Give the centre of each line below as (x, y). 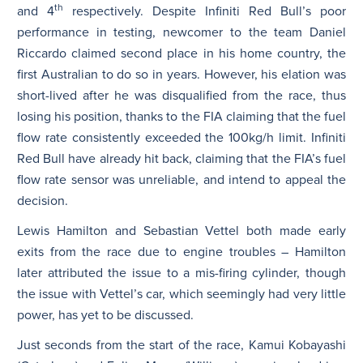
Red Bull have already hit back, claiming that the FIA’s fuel (181, 158)
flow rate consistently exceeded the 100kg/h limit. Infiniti (181, 137)
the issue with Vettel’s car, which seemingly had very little (181, 294)
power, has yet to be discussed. (105, 315)
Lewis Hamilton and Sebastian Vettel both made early (181, 231)
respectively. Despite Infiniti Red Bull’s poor (205, 11)
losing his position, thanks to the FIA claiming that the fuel (181, 116)
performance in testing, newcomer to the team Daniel (181, 32)
